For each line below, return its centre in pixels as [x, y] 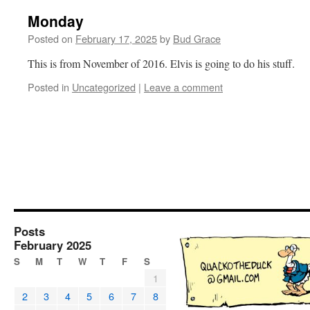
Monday [56, 21]
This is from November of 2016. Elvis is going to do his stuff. [161, 63]
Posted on [50, 38]
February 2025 [53, 245]
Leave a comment [183, 87]
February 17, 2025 [116, 38]
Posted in [48, 87]
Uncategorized [104, 87]
